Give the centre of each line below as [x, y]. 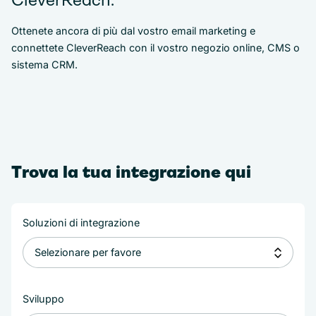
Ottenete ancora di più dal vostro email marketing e [133, 31]
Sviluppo [43, 299]
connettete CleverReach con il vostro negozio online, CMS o [156, 48]
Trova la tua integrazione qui [131, 172]
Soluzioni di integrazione [81, 223]
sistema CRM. [44, 65]
